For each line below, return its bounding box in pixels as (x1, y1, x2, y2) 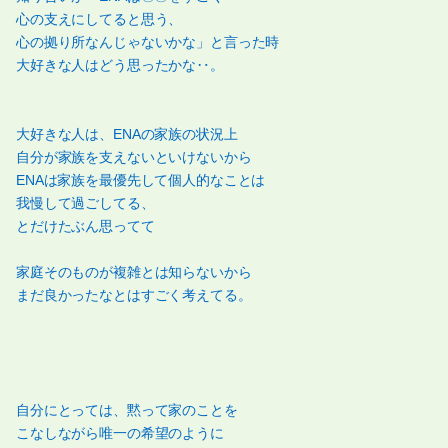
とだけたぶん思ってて (16, 218, 155, 235)
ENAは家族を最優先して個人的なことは (16, 172, 266, 189)
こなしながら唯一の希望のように (16, 425, 224, 442)
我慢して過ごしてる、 (16, 195, 155, 212)
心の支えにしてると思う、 (16, 11, 183, 28)
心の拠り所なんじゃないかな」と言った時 (16, 34, 280, 51)
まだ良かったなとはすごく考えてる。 (16, 287, 252, 304)
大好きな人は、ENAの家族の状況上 (16, 126, 238, 143)
